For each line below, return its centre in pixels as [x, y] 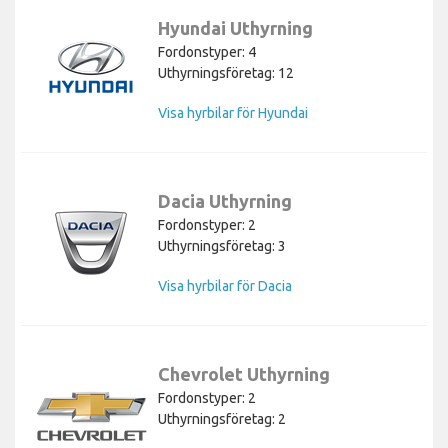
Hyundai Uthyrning [235, 27]
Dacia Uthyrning [225, 200]
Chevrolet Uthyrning [244, 373]
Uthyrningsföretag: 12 [226, 72]
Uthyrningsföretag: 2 [222, 418]
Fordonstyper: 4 [207, 51]
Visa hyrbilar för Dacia [225, 285]
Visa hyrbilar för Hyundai [233, 112]
